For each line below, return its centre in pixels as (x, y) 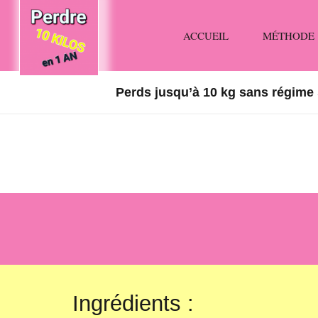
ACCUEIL (205, 35)
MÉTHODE (289, 35)
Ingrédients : (133, 303)
